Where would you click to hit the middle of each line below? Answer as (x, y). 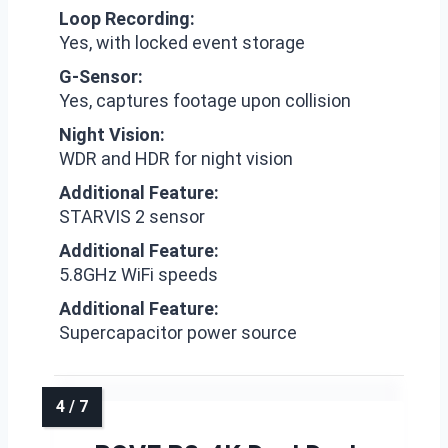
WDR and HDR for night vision (176, 158)
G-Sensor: (101, 76)
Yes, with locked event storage (182, 42)
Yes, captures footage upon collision (205, 100)
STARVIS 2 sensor (132, 216)
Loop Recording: (127, 18)
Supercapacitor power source (178, 332)
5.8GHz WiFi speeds (138, 274)
